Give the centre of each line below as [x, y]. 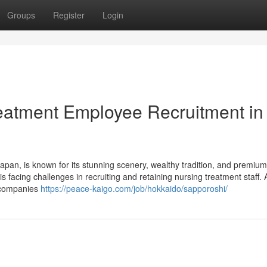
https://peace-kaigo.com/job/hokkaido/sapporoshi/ [134, 188]
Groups [21, 15]
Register [69, 15]
